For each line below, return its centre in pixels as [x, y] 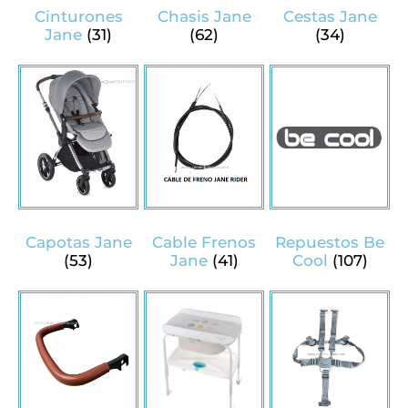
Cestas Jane [330, 16]
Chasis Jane [204, 16]
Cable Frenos [204, 242]
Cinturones [78, 16]
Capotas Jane [78, 242]
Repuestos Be [330, 242]
